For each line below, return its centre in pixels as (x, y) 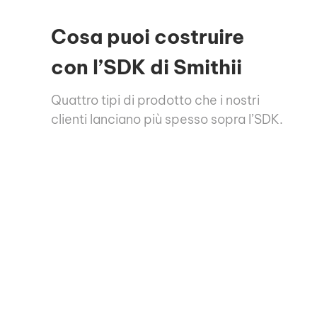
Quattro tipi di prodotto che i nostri (155, 100)
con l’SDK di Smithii (146, 67)
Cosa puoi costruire (148, 36)
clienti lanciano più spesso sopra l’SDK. (167, 119)
